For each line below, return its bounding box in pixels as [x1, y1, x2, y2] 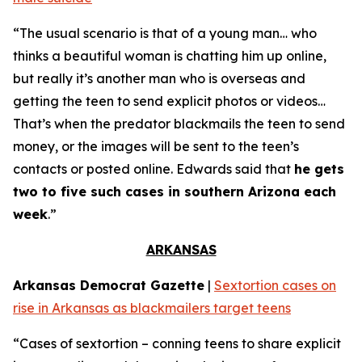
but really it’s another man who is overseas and [13, 70, 305, 86]
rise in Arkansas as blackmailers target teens [13, 300, 291, 316]
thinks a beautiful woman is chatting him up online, [13, 48, 326, 64]
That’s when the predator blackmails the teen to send [13, 116, 345, 132]
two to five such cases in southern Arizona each [13, 183, 336, 200]
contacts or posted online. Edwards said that [13, 161, 294, 177]
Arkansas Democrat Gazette [13, 277, 204, 293]
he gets [294, 161, 344, 177]
